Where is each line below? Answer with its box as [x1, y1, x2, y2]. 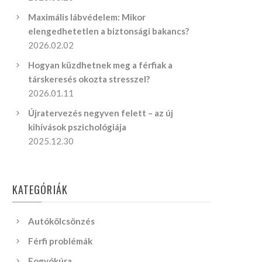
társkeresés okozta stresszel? [28, 74, 150, 84]
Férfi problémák [28, 236, 92, 246]
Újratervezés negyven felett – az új [28, 108, 173, 118]
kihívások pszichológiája [28, 122, 126, 132]
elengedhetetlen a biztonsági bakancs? [28, 26, 189, 36]
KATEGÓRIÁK [12, 182, 68, 197]
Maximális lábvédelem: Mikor [28, 12, 146, 22]
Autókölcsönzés [28, 216, 95, 226]
